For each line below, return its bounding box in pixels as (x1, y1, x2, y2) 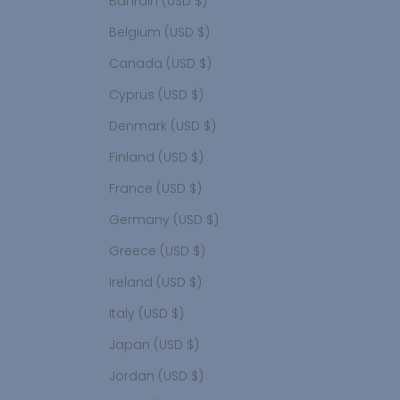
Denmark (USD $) (204, 117, 216, 136)
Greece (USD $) (193, 242, 205, 261)
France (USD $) (189, 179, 202, 198)
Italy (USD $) (171, 304, 184, 323)
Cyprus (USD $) (191, 86, 204, 104)
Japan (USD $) (187, 336, 199, 354)
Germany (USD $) (206, 211, 219, 229)
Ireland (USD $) (189, 273, 202, 292)
